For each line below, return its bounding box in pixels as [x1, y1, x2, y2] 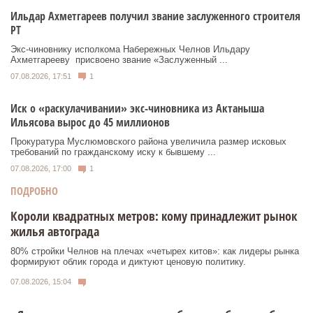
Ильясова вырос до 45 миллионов [10, 115, 170, 131]
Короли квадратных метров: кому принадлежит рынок [10, 207, 297, 224]
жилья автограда [10, 222, 99, 240]
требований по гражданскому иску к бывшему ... [10, 147, 216, 158]
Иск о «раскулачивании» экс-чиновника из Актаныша [10, 101, 264, 117]
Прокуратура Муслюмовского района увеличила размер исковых [10, 136, 286, 147]
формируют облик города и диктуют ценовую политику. [10, 256, 246, 267]
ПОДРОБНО [10, 183, 58, 198]
